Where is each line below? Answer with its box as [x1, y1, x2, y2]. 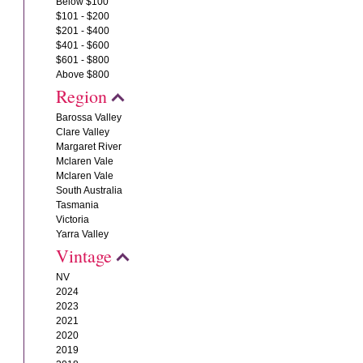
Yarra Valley [56, 228, 109, 240]
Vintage [56, 244, 113, 267]
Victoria [56, 214, 90, 225]
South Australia [56, 185, 123, 196]
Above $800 [56, 69, 110, 80]
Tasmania [56, 199, 100, 211]
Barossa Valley [56, 112, 122, 123]
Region [56, 84, 108, 108]
